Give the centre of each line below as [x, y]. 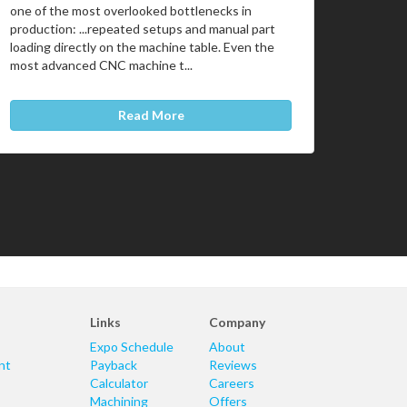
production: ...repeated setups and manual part [143, 29]
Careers [231, 383]
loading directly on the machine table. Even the [142, 47]
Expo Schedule [131, 347]
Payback [113, 365]
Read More [151, 115]
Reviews [233, 365]
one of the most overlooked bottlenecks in [131, 11]
